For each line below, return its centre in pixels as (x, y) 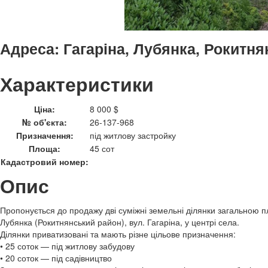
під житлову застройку (133, 135)
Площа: (45, 148)
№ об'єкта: (45, 122)
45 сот (102, 148)
